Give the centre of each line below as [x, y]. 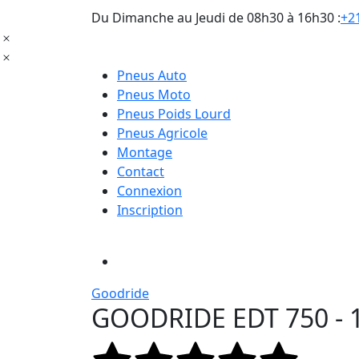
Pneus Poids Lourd [174, 114]
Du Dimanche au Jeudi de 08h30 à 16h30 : [216, 18]
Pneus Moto [154, 95]
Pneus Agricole [162, 133]
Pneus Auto [152, 76]
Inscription [150, 210]
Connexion [149, 191]
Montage [145, 153]
